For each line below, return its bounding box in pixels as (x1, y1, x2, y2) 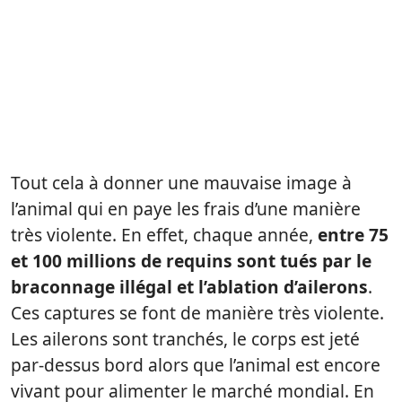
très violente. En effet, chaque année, (11, 223, 318, 248)
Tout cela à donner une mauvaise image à (11, 170, 352, 196)
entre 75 (318, 223, 389, 248)
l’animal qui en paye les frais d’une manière (11, 197, 361, 222)
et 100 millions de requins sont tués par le (11, 249, 371, 274)
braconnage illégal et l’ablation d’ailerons (11, 275, 368, 300)
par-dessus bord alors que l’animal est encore (11, 353, 380, 378)
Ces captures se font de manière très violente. (11, 301, 384, 326)
